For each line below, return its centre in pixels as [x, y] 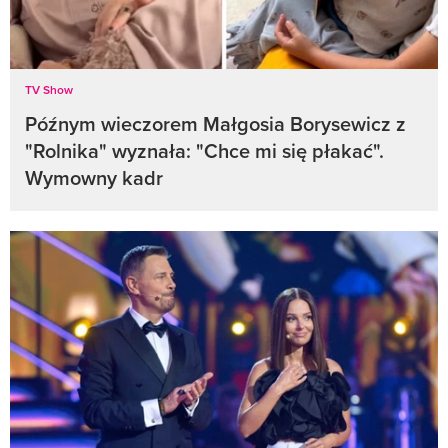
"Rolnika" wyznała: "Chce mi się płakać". [204, 151]
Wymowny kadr [94, 178]
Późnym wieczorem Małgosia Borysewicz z [215, 124]
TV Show [49, 90]
